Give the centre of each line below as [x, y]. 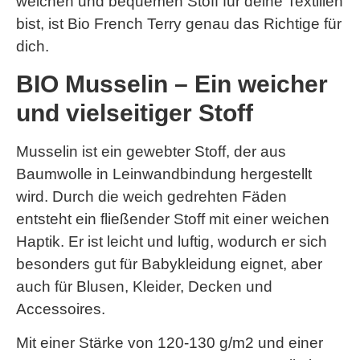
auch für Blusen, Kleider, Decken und [144, 286]
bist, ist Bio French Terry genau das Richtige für [179, 24]
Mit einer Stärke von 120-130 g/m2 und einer [170, 343]
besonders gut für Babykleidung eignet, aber [169, 264]
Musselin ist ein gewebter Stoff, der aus [151, 151]
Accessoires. [61, 309]
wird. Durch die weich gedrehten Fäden [151, 196]
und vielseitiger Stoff [135, 112]
